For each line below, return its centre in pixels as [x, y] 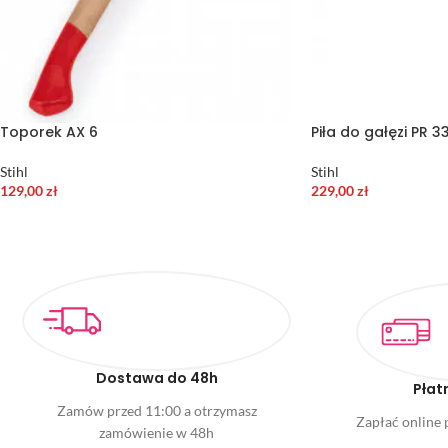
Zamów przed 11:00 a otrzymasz [156, 411]
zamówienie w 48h [156, 433]
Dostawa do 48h [156, 378]
